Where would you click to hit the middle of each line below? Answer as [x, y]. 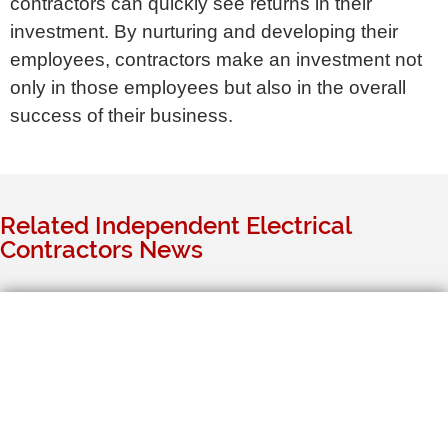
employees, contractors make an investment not [216, 59]
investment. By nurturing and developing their [204, 31]
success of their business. [121, 115]
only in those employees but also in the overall [208, 87]
